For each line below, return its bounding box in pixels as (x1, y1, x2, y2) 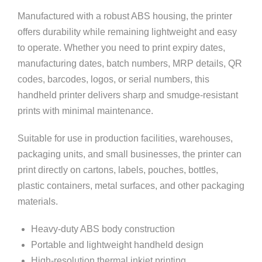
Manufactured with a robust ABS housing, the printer (18, 11, 232, 21)
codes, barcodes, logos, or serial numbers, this (18, 74, 209, 84)
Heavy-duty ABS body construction (31, 224, 175, 234)
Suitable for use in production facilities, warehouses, (18, 133, 233, 143)
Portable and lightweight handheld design (31, 240, 204, 250)
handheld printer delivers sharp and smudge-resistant (18, 90, 238, 100)
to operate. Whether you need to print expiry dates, (18, 43, 225, 53)
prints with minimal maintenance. (18, 106, 153, 116)
